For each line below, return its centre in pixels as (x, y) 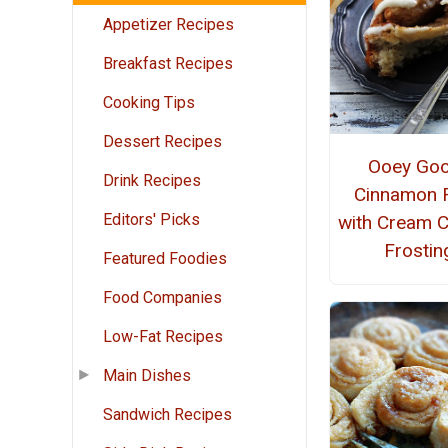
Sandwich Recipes (167, 415)
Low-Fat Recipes (163, 337)
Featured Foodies (165, 259)
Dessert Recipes (162, 142)
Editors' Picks (151, 220)
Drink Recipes (152, 181)
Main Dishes (147, 376)
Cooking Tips (149, 103)
